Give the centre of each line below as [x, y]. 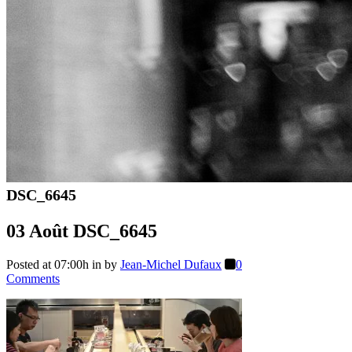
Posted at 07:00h [48, 264]
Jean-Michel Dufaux [171, 264]
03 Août [37, 231]
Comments [33, 278]
